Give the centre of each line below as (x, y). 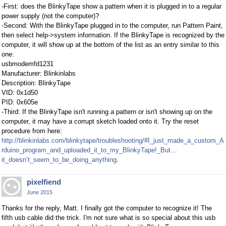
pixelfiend (44, 182)
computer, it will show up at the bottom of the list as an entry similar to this (110, 45)
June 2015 (40, 192)
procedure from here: (32, 131)
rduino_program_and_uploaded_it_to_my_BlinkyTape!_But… (89, 150)
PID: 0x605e (20, 102)
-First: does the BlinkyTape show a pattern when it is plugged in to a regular (111, 6)
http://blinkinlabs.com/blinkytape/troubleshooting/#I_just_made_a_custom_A (113, 140)
